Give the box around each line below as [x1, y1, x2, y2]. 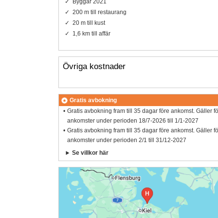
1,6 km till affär [72, 30, 110, 37]
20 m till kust [72, 19, 105, 26]
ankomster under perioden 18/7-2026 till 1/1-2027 [67, 117, 199, 125]
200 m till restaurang [72, 8, 127, 16]
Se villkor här [72, 149, 109, 157]
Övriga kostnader [62, 61, 126, 71]
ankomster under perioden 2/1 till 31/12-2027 [67, 137, 187, 144]
